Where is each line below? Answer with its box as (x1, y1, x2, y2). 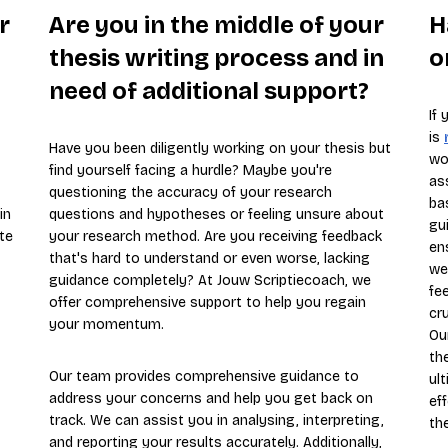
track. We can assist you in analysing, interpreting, (49, 411, 384, 429)
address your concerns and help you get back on (49, 389, 373, 407)
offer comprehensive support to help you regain (49, 293, 366, 311)
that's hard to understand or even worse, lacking (49, 249, 370, 267)
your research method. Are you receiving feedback (49, 227, 382, 245)
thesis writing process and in (49, 43, 384, 72)
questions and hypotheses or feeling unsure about (49, 205, 384, 223)
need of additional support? (49, 76, 369, 105)
